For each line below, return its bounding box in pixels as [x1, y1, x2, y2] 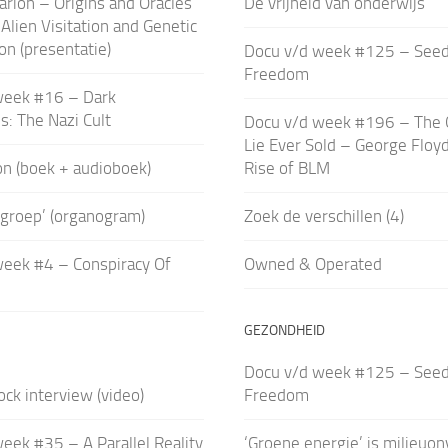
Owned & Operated [243, 253, 382, 274]
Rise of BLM [243, 157, 330, 178]
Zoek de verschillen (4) [243, 205, 404, 226]
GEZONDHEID [243, 321, 325, 339]
